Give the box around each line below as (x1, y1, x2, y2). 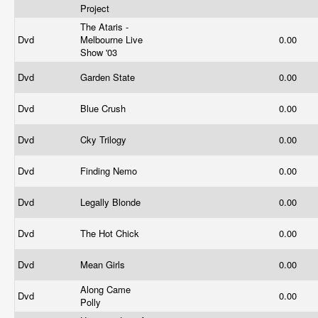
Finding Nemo (80, 164, 140, 177)
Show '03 (80, 45, 120, 59)
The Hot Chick (80, 226, 142, 240)
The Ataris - (80, 20, 128, 33)
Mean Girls (80, 258, 128, 271)
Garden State (80, 70, 138, 84)
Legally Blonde (80, 195, 143, 209)
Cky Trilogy (80, 133, 129, 146)
